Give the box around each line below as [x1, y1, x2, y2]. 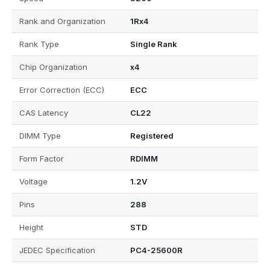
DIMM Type [19, 131, 61, 141]
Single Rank [130, 39, 177, 49]
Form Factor [19, 154, 64, 164]
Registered [130, 131, 174, 141]
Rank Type [19, 39, 59, 49]
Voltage [19, 177, 48, 187]
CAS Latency [19, 108, 68, 118]
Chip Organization [19, 62, 87, 72]
